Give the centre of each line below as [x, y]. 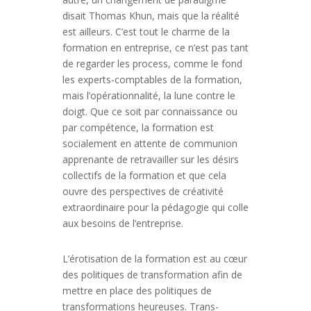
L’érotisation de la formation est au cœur [154, 259]
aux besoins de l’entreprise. [123, 223]
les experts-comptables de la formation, [152, 79]
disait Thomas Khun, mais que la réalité [151, 16]
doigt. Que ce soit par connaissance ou [150, 111]
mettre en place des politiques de [137, 291]
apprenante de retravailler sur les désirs [150, 159]
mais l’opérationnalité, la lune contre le [149, 95]
